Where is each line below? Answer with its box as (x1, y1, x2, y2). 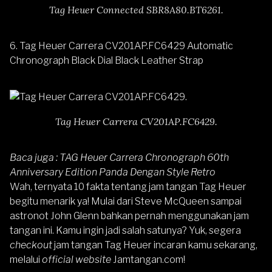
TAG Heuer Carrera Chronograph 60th (59, 152, 229, 164)
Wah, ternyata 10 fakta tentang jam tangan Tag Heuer (10, 181, 246, 193)
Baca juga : (10, 152, 59, 164)
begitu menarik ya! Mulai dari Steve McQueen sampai (10, 195, 242, 208)
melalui (10, 254, 42, 266)
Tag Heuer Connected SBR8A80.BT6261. (49, 4, 223, 16)
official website (42, 254, 111, 266)
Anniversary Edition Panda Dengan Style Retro (10, 166, 216, 178)
